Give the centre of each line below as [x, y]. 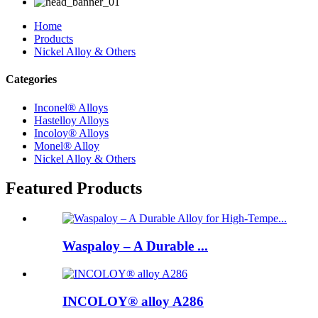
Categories [31, 79]
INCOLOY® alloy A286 [133, 301]
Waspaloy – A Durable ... [135, 246]
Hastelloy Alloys [71, 120]
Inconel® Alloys [71, 107]
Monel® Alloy [67, 146]
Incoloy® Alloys [71, 133]
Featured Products [74, 188]
